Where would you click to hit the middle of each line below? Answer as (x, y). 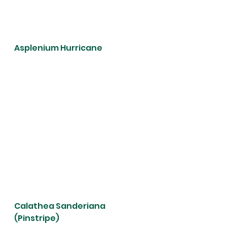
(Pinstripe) (37, 218)
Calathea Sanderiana (61, 206)
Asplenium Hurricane (59, 48)
